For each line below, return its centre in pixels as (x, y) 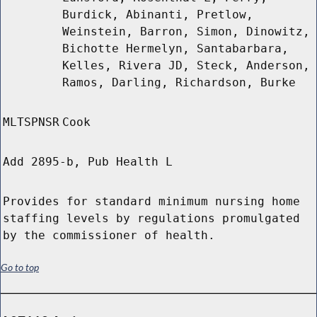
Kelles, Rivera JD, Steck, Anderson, (186, 66)
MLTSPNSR (31, 122)
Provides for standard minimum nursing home (151, 202)
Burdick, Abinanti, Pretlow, (158, 15)
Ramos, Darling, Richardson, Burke (179, 83)
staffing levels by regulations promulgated (151, 219)
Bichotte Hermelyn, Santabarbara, (175, 49)
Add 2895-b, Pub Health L (88, 162)
